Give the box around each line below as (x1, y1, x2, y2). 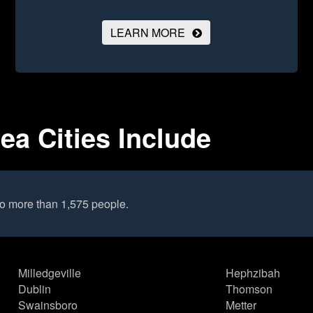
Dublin (18, 281, 52, 298)
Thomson (225, 281, 272, 298)
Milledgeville (18, 265, 82, 282)
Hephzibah (225, 265, 280, 282)
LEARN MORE (110, 24, 186, 41)
